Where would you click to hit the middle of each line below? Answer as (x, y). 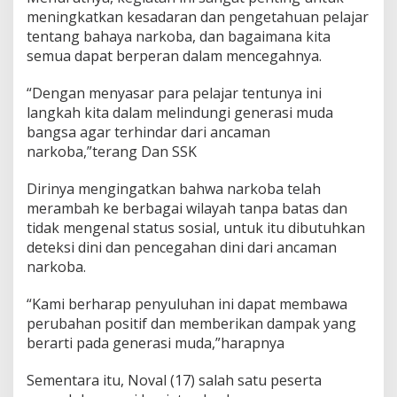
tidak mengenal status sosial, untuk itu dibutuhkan (196, 228)
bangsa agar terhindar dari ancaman (148, 132)
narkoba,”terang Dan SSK (112, 152)
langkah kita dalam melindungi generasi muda (180, 113)
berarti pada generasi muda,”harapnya (156, 343)
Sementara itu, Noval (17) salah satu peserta (174, 381)
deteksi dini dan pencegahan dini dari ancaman (182, 248)
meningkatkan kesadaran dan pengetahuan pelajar (198, 17)
